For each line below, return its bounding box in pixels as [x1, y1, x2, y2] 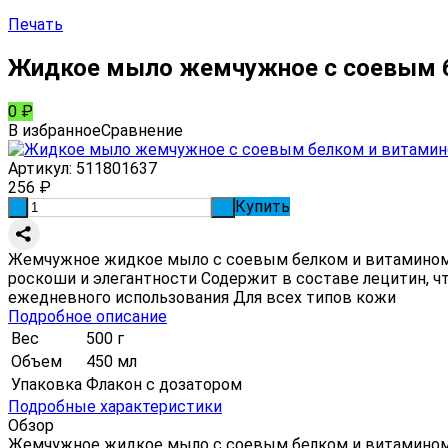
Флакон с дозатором [86, 374, 242, 394]
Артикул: [8, 158, 72, 178]
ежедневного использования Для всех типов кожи [8, 287, 396, 307]
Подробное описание [8, 306, 167, 326]
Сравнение [101, 120, 183, 140]
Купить [235, 196, 290, 216]
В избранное [8, 120, 101, 140]
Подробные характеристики [8, 396, 222, 416]
